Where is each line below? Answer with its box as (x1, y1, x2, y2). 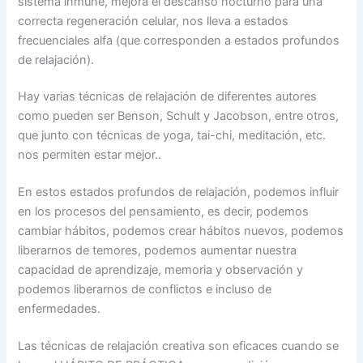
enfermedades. (18, 301, 101, 317)
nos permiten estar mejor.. (18, 147, 162, 163)
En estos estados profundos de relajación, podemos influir (18, 185, 340, 200)
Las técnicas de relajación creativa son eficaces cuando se (18, 339, 340, 354)
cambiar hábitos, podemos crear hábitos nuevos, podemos (18, 224, 344, 239)
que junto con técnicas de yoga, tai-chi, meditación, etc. (18, 128, 327, 143)
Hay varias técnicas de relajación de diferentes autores (18, 89, 318, 105)
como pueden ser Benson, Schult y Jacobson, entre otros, (18, 109, 340, 124)
